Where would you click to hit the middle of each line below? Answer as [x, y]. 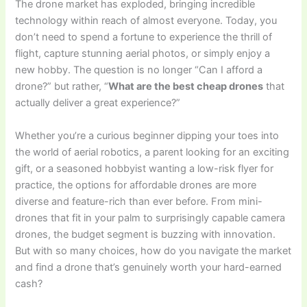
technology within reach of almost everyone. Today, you [146, 21]
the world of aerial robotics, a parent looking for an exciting [152, 152]
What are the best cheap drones [186, 87]
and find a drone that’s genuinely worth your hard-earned [149, 267]
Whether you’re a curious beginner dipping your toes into [147, 135]
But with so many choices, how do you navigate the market [153, 250]
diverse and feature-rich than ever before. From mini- [139, 201]
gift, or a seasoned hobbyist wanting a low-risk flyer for [145, 168]
